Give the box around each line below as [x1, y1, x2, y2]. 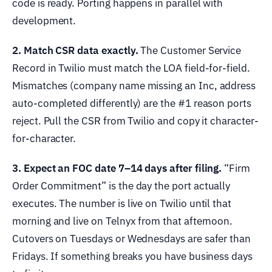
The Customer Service [138, 44, 242, 58]
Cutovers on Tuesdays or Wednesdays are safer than [12, 232, 251, 246]
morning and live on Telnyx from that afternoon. [12, 214, 233, 228]
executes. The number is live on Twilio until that [12, 197, 232, 211]
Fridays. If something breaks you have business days [12, 250, 253, 263]
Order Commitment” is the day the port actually [12, 179, 231, 193]
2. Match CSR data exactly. [12, 44, 138, 58]
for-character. [12, 132, 76, 146]
